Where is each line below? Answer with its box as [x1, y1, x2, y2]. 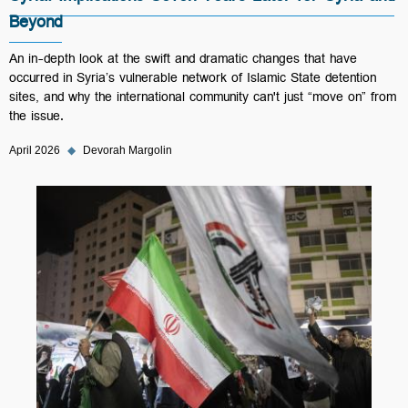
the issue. [9, 106, 64, 131]
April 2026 [9, 144, 60, 157]
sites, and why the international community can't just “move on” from [9, 87, 396, 112]
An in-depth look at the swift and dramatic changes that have [9, 48, 357, 74]
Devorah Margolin [83, 144, 172, 157]
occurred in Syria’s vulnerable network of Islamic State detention [9, 67, 376, 93]
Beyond [9, 9, 62, 42]
